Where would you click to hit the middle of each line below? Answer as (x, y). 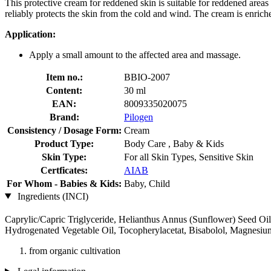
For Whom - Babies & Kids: (64, 183)
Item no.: (64, 77)
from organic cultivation (75, 250)
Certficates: (64, 170)
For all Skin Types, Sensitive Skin (189, 157)
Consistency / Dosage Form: (64, 130)
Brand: (64, 117)
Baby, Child (147, 183)
